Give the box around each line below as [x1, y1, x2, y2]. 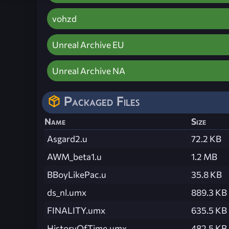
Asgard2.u [47, 133, 87, 145]
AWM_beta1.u [47, 151, 102, 163]
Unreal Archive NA [52, 65, 125, 77]
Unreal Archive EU [52, 39, 124, 51]
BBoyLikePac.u [47, 169, 106, 180]
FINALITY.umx [47, 205, 105, 216]
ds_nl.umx [47, 187, 86, 198]
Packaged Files [64, 94, 140, 109]
